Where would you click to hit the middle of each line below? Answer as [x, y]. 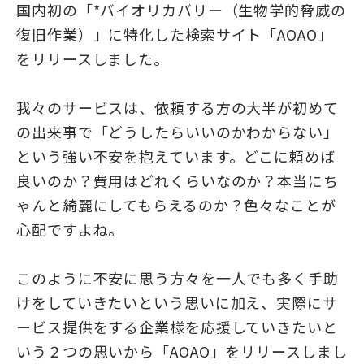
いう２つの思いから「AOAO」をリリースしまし [182, 351]
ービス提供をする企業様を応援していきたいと [177, 327]
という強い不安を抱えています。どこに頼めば [176, 156]
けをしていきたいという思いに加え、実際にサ [177, 302]
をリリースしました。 [93, 58]
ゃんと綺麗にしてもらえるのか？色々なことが [176, 205]
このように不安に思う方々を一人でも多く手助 [178, 278]
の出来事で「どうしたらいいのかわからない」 [178, 132]
